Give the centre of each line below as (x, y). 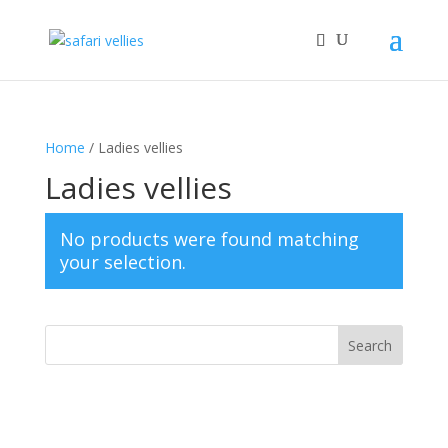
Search (370, 345)
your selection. (122, 262)
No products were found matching (209, 239)
